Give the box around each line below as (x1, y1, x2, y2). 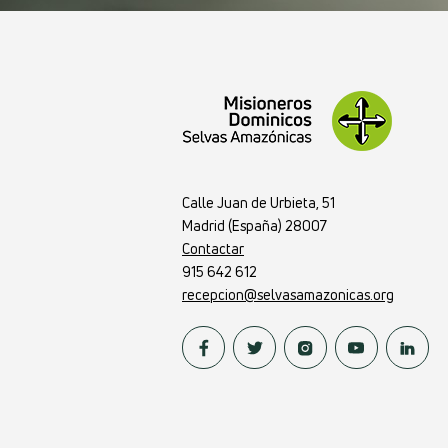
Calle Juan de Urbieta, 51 (182, 193, 335, 213)
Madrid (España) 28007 (182, 216, 327, 236)
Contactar (182, 239, 244, 259)
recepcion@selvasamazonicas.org (182, 285, 394, 305)
